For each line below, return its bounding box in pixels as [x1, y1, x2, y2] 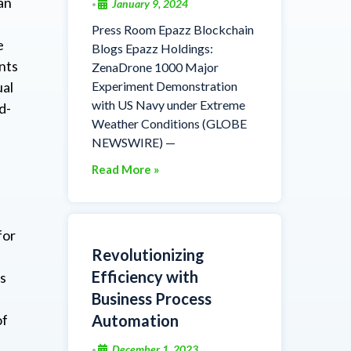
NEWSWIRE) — [91, 134, 175, 150]
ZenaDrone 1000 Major [91, 59, 219, 74]
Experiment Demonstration [91, 78, 237, 93]
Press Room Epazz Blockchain [91, 21, 254, 37]
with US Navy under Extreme [91, 96, 245, 112]
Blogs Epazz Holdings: [91, 40, 213, 56]
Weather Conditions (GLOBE [91, 115, 247, 131]
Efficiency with [91, 266, 198, 286]
